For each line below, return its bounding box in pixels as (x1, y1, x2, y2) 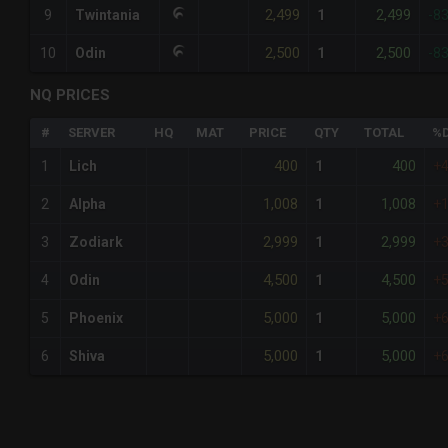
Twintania (75, 7, 140, 24)
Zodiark (69, 234, 123, 251)
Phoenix (69, 310, 123, 327)
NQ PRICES (30, 86, 110, 105)
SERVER (68, 125, 115, 141)
